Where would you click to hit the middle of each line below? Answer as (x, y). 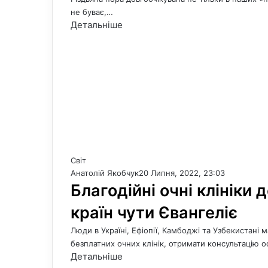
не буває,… (92, 12)
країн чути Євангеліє (154, 213)
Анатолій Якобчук (105, 173)
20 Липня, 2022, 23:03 (182, 173)
